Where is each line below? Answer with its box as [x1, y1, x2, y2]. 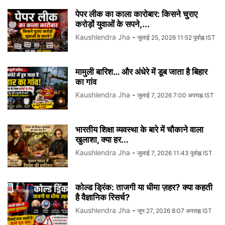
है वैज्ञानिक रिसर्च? [75, 192, 130, 203]
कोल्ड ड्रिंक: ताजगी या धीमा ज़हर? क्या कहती [75, 182, 212, 193]
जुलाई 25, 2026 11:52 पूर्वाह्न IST [137, 34, 215, 42]
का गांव [75, 77, 96, 87]
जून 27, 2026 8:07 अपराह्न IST [137, 207, 212, 215]
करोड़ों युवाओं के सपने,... [75, 19, 150, 30]
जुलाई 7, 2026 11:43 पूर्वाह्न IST [137, 149, 212, 157]
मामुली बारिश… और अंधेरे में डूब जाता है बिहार [75, 67, 207, 77]
